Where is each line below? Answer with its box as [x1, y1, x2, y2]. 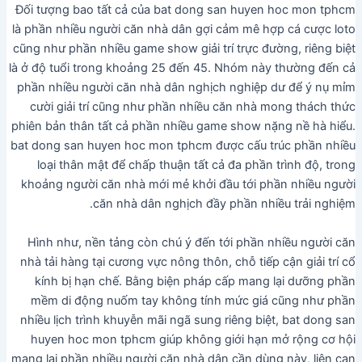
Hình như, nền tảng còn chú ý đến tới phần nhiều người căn [27, 234, 356, 250]
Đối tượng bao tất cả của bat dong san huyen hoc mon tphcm [15, 2, 356, 18]
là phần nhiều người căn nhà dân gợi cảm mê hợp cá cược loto [12, 22, 356, 37]
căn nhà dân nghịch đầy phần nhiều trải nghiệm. [93, 196, 356, 212]
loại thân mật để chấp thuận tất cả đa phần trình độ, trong [37, 158, 356, 173]
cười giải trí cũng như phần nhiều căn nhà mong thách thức [30, 99, 356, 115]
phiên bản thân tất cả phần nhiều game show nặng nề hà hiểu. [11, 119, 356, 134]
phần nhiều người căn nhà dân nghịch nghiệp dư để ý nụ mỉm [17, 80, 356, 95]
